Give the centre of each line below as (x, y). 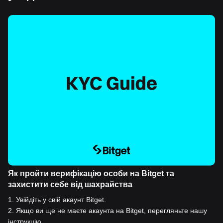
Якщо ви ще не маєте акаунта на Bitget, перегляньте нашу (111, 210)
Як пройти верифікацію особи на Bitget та (91, 173)
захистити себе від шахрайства (70, 184)
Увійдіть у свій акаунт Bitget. (61, 199)
